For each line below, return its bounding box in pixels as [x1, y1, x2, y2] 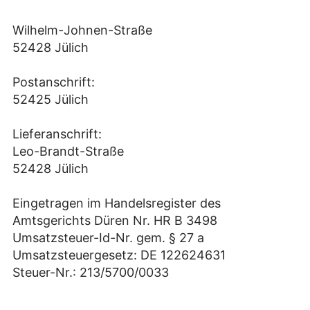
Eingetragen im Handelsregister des [12, 196, 221, 211]
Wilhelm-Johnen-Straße [12, 23, 152, 38]
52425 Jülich [12, 92, 89, 107]
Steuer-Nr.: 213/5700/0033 [12, 265, 169, 280]
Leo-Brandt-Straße [12, 144, 124, 159]
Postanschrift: [12, 75, 95, 90]
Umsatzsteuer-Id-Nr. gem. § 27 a [12, 230, 204, 246]
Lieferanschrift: [12, 127, 102, 142]
